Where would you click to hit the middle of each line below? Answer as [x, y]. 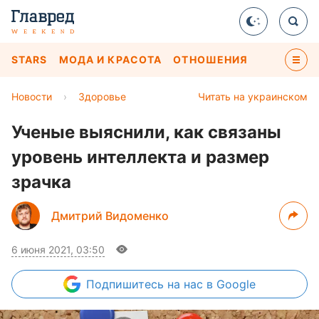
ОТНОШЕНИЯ [211, 59]
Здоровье [102, 96]
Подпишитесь [127, 284]
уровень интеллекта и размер [140, 157]
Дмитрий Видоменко [110, 216]
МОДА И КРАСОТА [110, 59]
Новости [32, 96]
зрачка [41, 182]
